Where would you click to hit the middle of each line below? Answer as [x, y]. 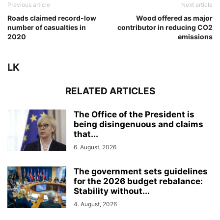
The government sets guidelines [141, 172]
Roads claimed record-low [52, 18]
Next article [197, 5]
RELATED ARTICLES [110, 91]
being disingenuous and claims [138, 124]
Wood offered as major [174, 18]
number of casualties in [47, 27]
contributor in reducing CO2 [165, 27]
